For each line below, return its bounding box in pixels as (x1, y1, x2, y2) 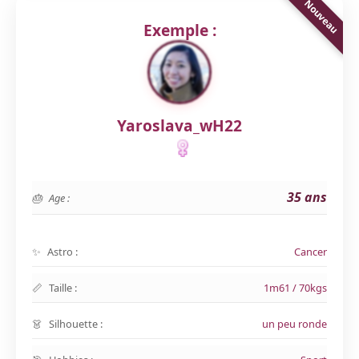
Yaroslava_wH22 (117, 115, 242, 136)
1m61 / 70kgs (264, 280, 327, 295)
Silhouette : (49, 317, 103, 331)
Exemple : (143, 19, 216, 41)
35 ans (287, 188, 327, 206)
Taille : (49, 280, 77, 295)
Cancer (294, 244, 327, 259)
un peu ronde (262, 317, 327, 331)
